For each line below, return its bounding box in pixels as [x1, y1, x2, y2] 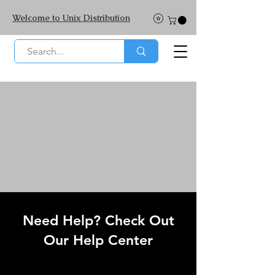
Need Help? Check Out [22, 211, 174, 229]
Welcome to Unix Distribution [12, 12, 130, 23]
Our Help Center [44, 231, 153, 249]
